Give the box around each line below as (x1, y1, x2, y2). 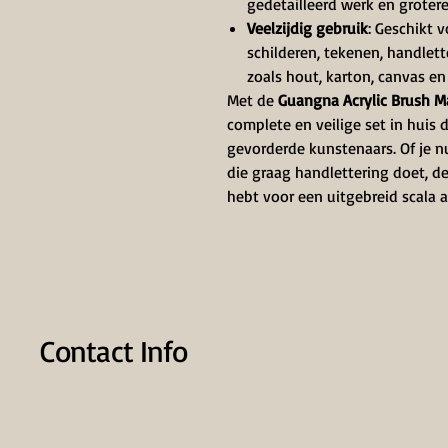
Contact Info (40, 332, 188, 369)
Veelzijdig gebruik (247, 18, 368, 38)
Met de (227, 90, 274, 110)
